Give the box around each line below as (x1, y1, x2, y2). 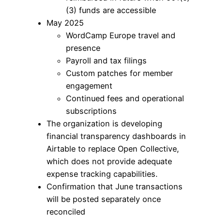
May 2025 (46, 18, 84, 28)
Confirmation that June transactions (46, 182, 183, 192)
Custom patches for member (66, 68, 173, 78)
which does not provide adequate (46, 156, 172, 167)
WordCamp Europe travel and (66, 31, 175, 41)
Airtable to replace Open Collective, (46, 144, 179, 154)
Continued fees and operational (66, 93, 184, 104)
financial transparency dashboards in (46, 131, 186, 141)
